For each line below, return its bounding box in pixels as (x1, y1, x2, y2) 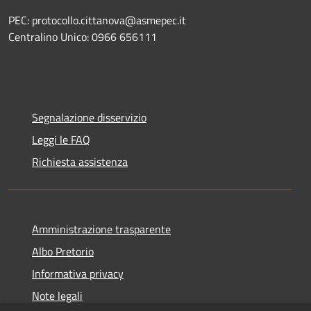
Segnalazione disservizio (32, 108, 146, 126)
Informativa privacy (32, 264, 124, 282)
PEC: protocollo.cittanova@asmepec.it (8, 11, 186, 28)
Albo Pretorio (32, 242, 94, 260)
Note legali (32, 287, 83, 304)
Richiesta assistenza (32, 153, 128, 170)
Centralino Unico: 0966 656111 (8, 28, 157, 45)
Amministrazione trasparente (32, 220, 171, 237)
